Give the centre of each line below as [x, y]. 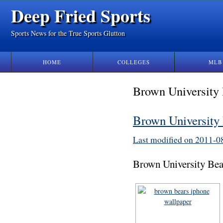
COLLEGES [134, 62]
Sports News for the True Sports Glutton [68, 33]
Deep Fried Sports [81, 15]
